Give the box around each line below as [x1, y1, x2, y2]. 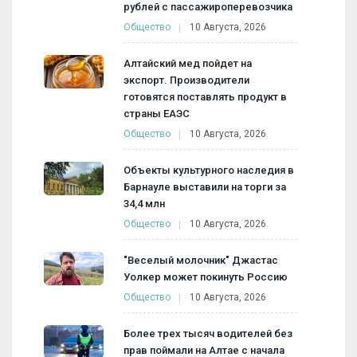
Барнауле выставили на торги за [124, 181, 286, 194]
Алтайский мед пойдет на [124, 57, 252, 70]
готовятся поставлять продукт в [124, 91, 287, 104]
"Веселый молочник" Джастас [124, 254, 278, 267]
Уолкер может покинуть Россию [124, 271, 288, 284]
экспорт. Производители [124, 74, 249, 87]
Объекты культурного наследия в [124, 164, 294, 177]
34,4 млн [124, 198, 165, 210]
